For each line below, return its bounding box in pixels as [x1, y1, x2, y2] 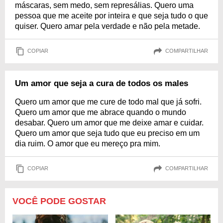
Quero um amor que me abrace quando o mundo [15, 108, 186, 116]
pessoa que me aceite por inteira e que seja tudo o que [15, 11, 208, 20]
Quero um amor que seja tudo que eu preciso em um [15, 128, 200, 137]
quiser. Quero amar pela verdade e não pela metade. [15, 21, 200, 30]
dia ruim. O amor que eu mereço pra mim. [15, 139, 160, 148]
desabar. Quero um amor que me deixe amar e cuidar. [15, 118, 204, 127]
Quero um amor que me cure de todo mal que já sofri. [15, 97, 202, 106]
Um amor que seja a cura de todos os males [15, 78, 188, 88]
